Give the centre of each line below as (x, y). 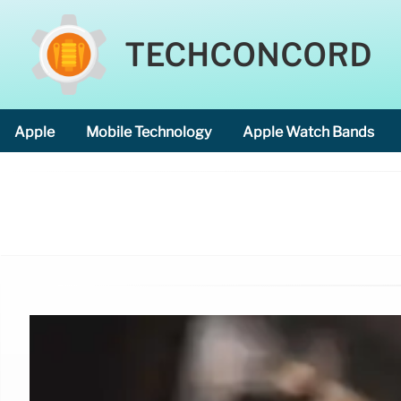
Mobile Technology (149, 132)
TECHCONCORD (249, 56)
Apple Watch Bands (308, 132)
